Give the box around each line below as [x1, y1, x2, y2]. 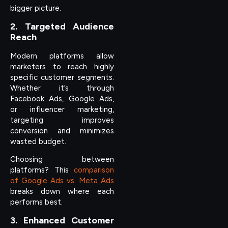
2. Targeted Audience [10, 20, 114, 32]
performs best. [10, 197, 63, 207]
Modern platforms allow [10, 51, 114, 61]
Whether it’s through [10, 83, 114, 93]
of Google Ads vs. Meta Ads [10, 176, 114, 186]
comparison [74, 165, 114, 175]
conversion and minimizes [10, 126, 114, 135]
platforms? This [10, 165, 74, 175]
